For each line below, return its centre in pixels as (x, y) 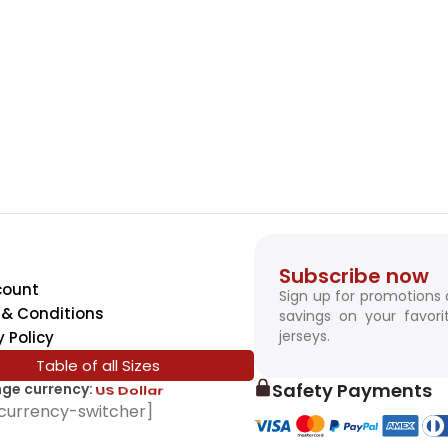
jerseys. (304, 335)
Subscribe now (354, 275)
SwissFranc (137, 390)
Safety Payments (352, 390)
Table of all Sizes (98, 365)
